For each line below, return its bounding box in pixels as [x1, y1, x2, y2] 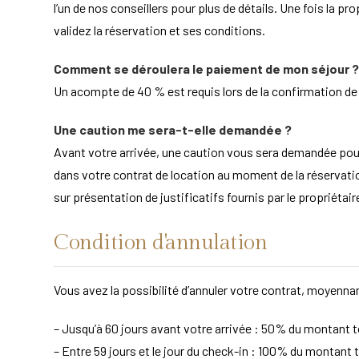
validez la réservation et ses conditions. [54, 22, 265, 38]
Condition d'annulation [54, 230, 267, 256]
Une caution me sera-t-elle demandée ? [54, 122, 292, 137]
